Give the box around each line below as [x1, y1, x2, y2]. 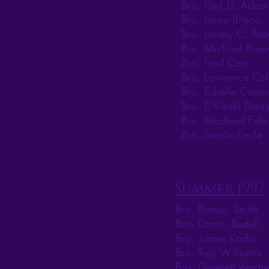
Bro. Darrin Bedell [175, 216, 259, 231]
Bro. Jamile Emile [181, 127, 262, 142]
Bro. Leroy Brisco [181, 12, 261, 27]
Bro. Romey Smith [175, 202, 259, 217]
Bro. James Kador [175, 231, 258, 246]
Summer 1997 [175, 180, 265, 199]
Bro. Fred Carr [181, 55, 249, 70]
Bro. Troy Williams [175, 245, 261, 260]
